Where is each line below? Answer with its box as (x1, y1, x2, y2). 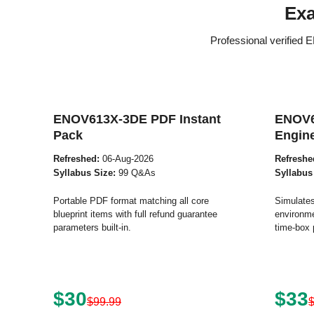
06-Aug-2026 (100, 153, 153, 164)
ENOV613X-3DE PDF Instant (53, 112, 221, 126)
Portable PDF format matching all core (53, 196, 209, 206)
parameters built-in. (53, 222, 131, 233)
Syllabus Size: (53, 168, 116, 178)
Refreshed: (53, 153, 100, 164)
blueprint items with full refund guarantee (53, 209, 217, 219)
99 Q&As (116, 168, 156, 178)
